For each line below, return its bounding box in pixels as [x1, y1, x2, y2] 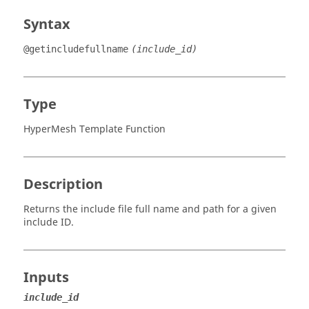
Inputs [23, 268, 69, 288]
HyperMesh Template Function [23, 122, 166, 137]
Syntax [23, 14, 70, 34]
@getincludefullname [23, 43, 128, 54]
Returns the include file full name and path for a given [23, 202, 277, 217]
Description [23, 175, 103, 195]
